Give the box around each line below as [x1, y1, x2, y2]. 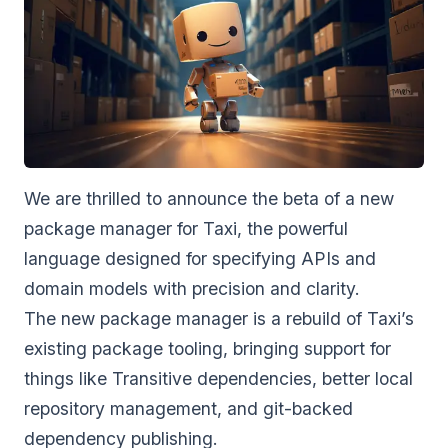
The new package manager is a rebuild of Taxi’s [24, 307, 414, 329]
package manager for [24, 217, 203, 239]
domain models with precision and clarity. [24, 277, 360, 299]
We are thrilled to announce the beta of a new [24, 187, 394, 209]
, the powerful [237, 217, 348, 239]
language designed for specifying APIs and [24, 247, 376, 269]
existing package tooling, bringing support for [24, 337, 391, 359]
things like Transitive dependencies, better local [24, 367, 413, 389]
